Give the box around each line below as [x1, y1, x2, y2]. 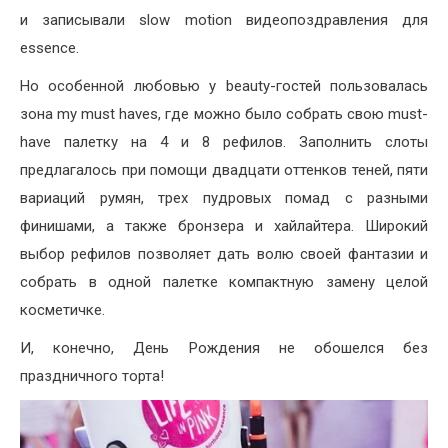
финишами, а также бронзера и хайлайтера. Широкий [20, 216, 428, 235]
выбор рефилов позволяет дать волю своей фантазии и [20, 244, 428, 263]
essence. [20, 38, 79, 57]
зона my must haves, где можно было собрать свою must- [20, 104, 428, 123]
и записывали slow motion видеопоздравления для [20, 10, 428, 29]
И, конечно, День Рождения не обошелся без [20, 338, 428, 357]
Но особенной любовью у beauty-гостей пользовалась [20, 76, 428, 95]
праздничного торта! [20, 366, 164, 385]
